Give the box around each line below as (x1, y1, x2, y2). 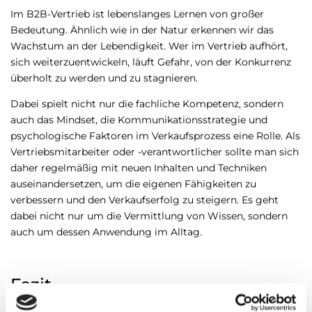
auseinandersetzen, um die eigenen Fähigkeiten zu (10, 178, 256, 191)
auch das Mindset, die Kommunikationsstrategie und (10, 114, 267, 127)
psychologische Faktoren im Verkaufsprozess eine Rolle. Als (10, 130, 300, 143)
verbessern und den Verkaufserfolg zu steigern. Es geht (10, 194, 279, 207)
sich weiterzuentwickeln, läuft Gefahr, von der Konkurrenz (10, 56, 291, 69)
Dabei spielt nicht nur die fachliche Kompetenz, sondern (10, 97, 283, 111)
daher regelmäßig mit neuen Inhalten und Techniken (10, 162, 267, 175)
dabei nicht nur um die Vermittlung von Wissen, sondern (10, 210, 288, 223)
